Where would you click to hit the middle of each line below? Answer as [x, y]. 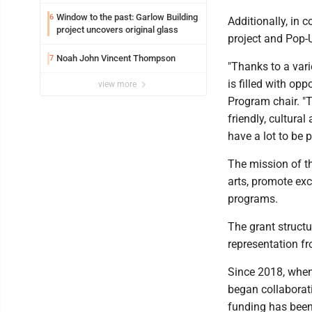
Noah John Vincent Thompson [116, 58]
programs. [253, 198]
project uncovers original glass [117, 29]
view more [118, 84]
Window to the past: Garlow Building [127, 17]
